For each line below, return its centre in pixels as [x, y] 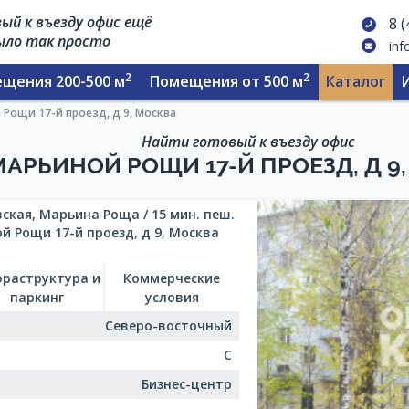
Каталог [356, 81]
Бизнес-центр [187, 384]
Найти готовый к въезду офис [248, 142]
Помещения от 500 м [226, 81]
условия [172, 297]
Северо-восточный [168, 325]
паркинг [37, 297]
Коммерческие [172, 278]
